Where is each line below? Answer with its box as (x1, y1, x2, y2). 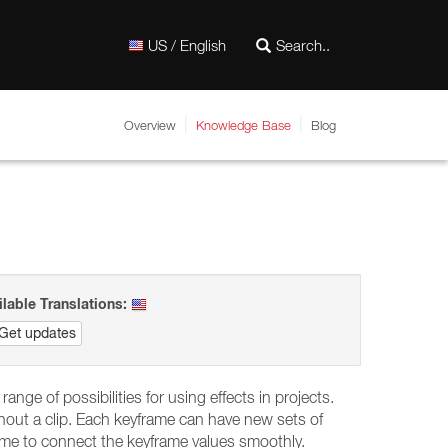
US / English (148, 36, 226, 54)
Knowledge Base (196, 117, 291, 133)
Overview (124, 117, 176, 133)
